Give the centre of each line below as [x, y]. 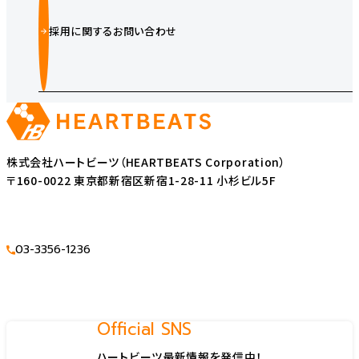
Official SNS [144, 329]
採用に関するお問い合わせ [113, 31]
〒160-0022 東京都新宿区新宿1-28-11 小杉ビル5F [141, 180]
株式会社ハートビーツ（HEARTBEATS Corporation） [146, 161]
